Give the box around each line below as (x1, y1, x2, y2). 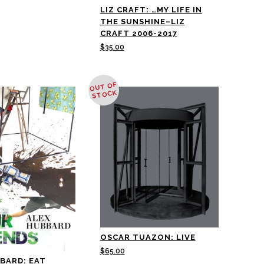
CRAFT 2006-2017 (100, 28, 177, 38)
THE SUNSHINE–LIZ (100, 16, 185, 26)
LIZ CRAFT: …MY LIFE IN (100, 5, 202, 14)
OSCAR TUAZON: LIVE (100, 232, 196, 242)
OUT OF (89, 80, 117, 93)
